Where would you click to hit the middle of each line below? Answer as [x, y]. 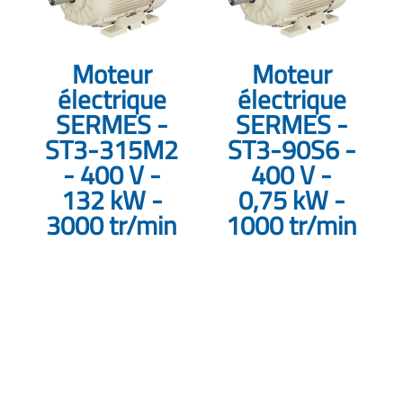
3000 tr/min [112, 225]
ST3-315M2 [112, 150]
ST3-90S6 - [291, 150]
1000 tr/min [291, 225]
